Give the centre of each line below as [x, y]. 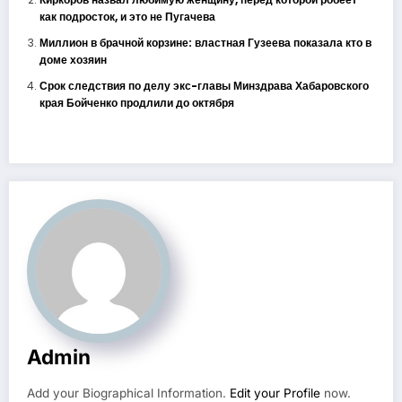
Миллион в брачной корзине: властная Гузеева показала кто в [205, 43]
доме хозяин [73, 60]
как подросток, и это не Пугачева [127, 17]
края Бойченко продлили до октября [136, 103]
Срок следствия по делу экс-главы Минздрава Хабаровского [204, 86]
